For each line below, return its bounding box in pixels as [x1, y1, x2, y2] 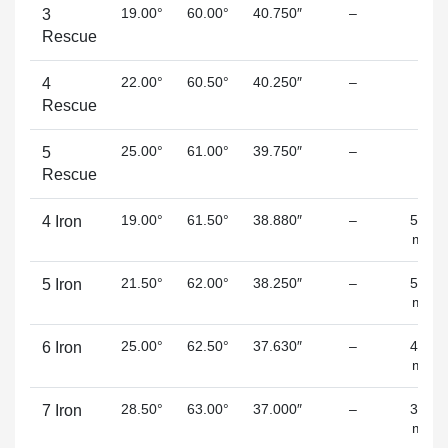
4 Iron [42, 213, 82, 230]
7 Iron [42, 402, 82, 419]
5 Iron [42, 276, 82, 293]
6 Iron [42, 339, 82, 356]
